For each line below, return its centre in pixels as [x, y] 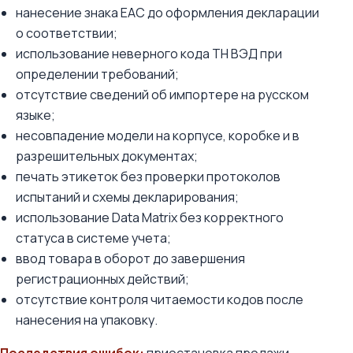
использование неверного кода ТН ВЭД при [149, 54]
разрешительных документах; [107, 156]
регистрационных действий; [102, 279]
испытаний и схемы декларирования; [127, 197]
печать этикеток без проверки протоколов [148, 176]
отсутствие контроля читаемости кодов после [160, 299]
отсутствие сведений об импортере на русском [162, 95]
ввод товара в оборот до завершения [130, 258]
